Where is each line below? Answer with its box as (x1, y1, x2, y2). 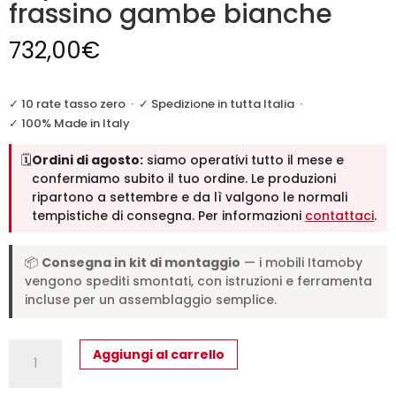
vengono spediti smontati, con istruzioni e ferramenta (25, 272, 372, 291)
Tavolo (8, 340, 55, 360)
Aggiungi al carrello (93, 345, 225, 363)
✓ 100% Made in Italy (9, 114, 130, 132)
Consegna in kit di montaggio (42, 254, 240, 272)
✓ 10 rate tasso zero (9, 95, 126, 112)
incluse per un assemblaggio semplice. (25, 291, 277, 309)
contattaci (305, 206, 375, 225)
